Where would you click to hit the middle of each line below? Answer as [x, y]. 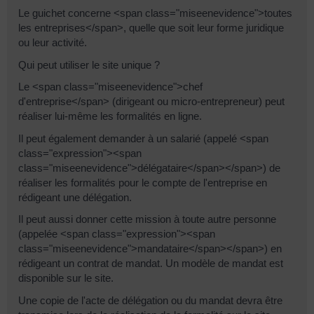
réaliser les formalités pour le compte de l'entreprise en [143, 182]
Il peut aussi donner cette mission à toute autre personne [147, 219]
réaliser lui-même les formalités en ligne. [110, 116]
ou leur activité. [53, 43]
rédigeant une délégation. [75, 197]
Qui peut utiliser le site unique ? [89, 64]
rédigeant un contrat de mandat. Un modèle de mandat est [151, 264]
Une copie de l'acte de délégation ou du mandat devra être [150, 300]
